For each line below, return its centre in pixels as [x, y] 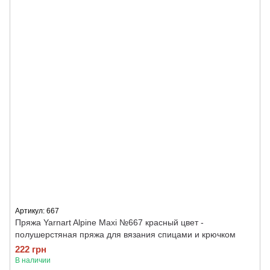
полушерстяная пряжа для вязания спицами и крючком [125, 234]
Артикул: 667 [37, 211]
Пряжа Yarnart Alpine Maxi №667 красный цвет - [109, 222]
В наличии [33, 260]
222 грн [31, 249]
